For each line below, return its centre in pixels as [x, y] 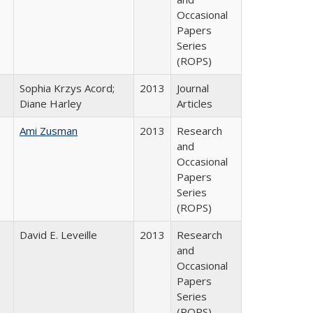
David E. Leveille [58, 235]
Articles [195, 103]
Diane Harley [51, 103]
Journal [193, 88]
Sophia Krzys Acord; [67, 88]
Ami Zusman [49, 131]
